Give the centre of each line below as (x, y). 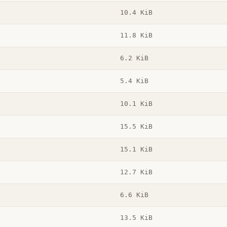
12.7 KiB (136, 172)
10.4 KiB (136, 13)
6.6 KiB (134, 195)
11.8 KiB (136, 35)
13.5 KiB (136, 218)
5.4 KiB (134, 81)
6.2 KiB (134, 58)
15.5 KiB (136, 127)
